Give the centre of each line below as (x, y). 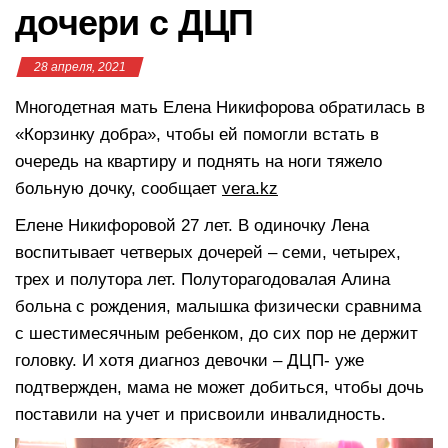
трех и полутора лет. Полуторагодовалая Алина (202, 279)
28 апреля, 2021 (80, 66)
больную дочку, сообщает (118, 188)
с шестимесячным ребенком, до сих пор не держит (216, 333)
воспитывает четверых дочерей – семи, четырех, (208, 252)
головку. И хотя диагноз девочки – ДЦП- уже (189, 360)
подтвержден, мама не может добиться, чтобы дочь (219, 387)
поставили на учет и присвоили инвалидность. (200, 414)
